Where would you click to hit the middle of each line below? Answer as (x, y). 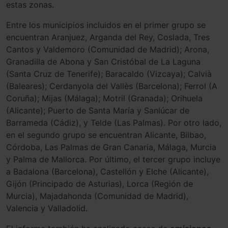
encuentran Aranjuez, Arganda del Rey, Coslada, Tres (108, 37)
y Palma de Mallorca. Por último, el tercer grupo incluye (113, 159)
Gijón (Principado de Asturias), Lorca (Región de (99, 183)
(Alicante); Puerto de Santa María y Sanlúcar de (98, 110)
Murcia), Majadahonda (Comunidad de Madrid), (97, 196)
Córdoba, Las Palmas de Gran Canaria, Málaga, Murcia (111, 147)
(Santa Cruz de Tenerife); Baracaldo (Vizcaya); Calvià (109, 74)
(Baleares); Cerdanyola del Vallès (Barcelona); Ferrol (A (112, 86)
